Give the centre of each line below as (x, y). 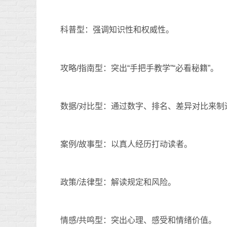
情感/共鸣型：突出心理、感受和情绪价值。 (138, 220)
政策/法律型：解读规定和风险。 (118, 182)
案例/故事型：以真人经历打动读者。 (126, 144)
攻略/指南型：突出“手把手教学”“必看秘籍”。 (139, 68)
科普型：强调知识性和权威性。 (117, 30)
